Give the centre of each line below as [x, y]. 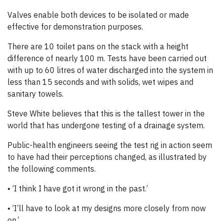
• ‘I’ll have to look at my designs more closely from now [107, 208]
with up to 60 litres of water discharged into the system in [110, 70]
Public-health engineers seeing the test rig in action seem [110, 145]
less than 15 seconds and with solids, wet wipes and [100, 82]
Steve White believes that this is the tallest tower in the [106, 114]
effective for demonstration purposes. [75, 27]
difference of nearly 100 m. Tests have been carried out [107, 58]
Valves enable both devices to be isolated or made [98, 15]
